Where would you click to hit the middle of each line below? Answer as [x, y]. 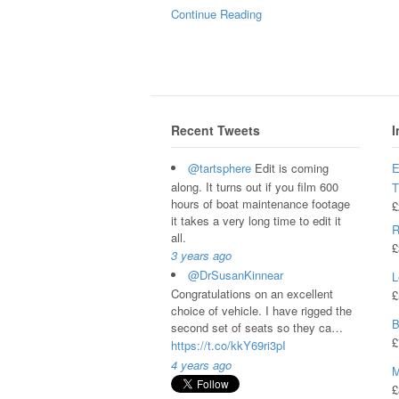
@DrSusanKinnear [236, 274]
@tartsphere [220, 167]
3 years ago [201, 255]
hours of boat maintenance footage [261, 203]
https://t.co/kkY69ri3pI [228, 345]
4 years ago [201, 364]
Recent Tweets [216, 130]
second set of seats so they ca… [257, 327]
